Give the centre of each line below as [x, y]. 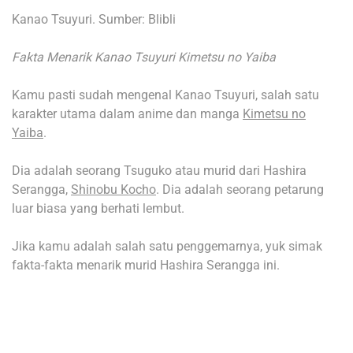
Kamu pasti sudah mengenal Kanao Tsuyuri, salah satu [165, 95]
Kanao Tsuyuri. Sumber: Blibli [94, 20]
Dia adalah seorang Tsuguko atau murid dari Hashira [159, 171]
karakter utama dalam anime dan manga [127, 114]
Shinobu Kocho [113, 190]
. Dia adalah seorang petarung [240, 190]
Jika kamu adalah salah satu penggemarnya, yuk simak [167, 247]
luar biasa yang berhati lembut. [98, 209]
